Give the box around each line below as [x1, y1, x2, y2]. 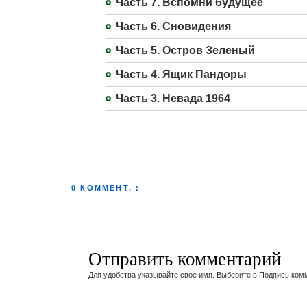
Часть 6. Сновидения [116, 21, 231, 32]
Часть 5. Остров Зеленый [116, 45, 255, 56]
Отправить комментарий [88, 246, 281, 271]
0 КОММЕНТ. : [71, 184, 140, 192]
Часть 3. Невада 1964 [116, 93, 230, 104]
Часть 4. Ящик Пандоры [116, 69, 247, 80]
